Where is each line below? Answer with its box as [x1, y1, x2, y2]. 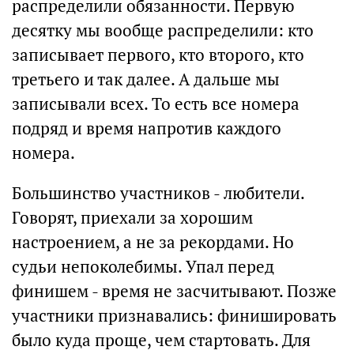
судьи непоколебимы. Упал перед [12, 256, 274, 277]
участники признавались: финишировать [12, 305, 337, 326]
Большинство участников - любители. [12, 183, 304, 204]
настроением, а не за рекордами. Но [12, 232, 294, 253]
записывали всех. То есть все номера [12, 93, 299, 115]
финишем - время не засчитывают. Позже [12, 281, 337, 302]
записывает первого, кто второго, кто [12, 44, 304, 66]
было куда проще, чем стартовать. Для [12, 330, 311, 351]
